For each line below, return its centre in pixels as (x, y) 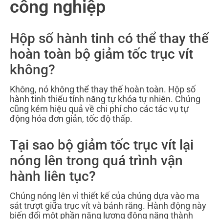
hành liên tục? (53, 176)
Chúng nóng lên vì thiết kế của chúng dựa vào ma (105, 196)
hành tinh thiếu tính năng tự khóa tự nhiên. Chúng (105, 99)
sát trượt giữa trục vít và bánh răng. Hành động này (108, 206)
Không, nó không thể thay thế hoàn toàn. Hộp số (103, 89)
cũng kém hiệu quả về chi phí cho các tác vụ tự (99, 109)
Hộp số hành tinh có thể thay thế (109, 39)
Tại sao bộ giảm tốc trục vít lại (102, 145)
